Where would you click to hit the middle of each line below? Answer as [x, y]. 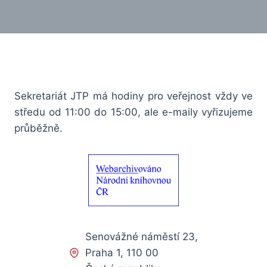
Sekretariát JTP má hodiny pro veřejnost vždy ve [133, 96]
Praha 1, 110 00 [122, 253]
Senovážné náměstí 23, [142, 237]
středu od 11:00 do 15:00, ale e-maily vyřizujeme [133, 112]
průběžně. [38, 128]
